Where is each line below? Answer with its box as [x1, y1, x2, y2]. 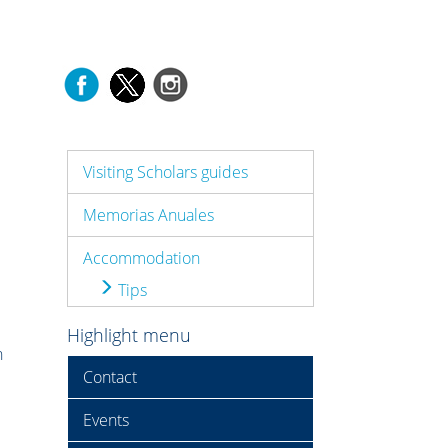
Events [83, 408, 130, 431]
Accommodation [83, 246, 201, 269]
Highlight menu [67, 322, 192, 347]
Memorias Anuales [83, 203, 215, 226]
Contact [83, 365, 138, 388]
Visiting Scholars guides [83, 160, 249, 183]
